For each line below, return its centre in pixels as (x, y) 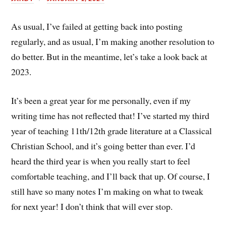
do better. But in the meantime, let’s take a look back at (109, 57)
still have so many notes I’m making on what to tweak (107, 191)
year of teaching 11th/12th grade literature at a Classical (112, 130)
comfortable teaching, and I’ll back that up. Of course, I (111, 176)
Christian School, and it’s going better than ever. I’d (103, 146)
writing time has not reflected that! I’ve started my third (110, 115)
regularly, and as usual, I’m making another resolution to (113, 42)
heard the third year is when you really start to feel (101, 161)
